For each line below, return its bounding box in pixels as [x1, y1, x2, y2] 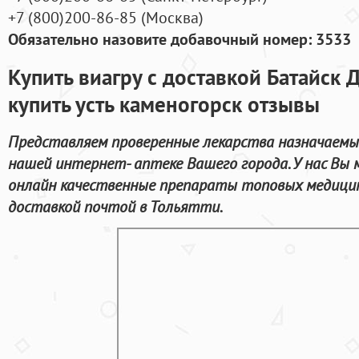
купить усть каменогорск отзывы [8, 90, 320, 118]
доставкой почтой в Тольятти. [8, 195, 223, 217]
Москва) [146, 6, 204, 29]
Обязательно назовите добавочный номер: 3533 [8, 28, 351, 50]
